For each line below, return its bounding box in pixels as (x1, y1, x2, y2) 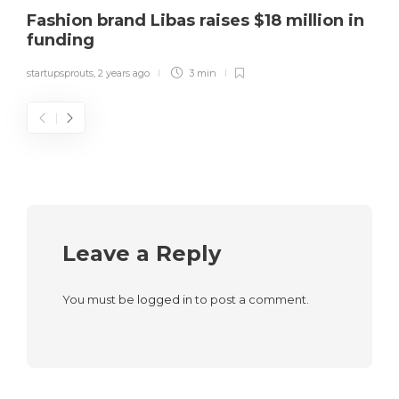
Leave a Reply (62, 240, 221, 267)
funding (27, 30, 99, 51)
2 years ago (98, 67, 150, 80)
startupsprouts (27, 67, 94, 80)
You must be (62, 292, 137, 307)
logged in (137, 292, 192, 307)
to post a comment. (192, 292, 309, 307)
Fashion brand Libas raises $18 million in (27, 11, 364, 31)
